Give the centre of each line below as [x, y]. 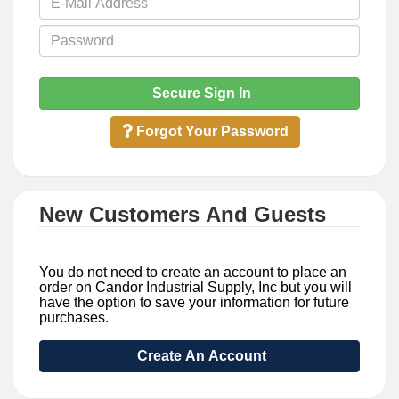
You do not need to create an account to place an [193, 272]
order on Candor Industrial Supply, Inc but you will [195, 287]
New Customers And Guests [183, 214]
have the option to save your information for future [194, 302]
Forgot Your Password [210, 131]
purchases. [74, 317]
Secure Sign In [199, 93]
